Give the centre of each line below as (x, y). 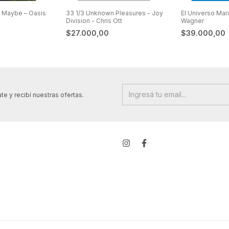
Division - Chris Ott (94, 21)
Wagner (192, 21)
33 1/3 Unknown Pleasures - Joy (114, 13)
